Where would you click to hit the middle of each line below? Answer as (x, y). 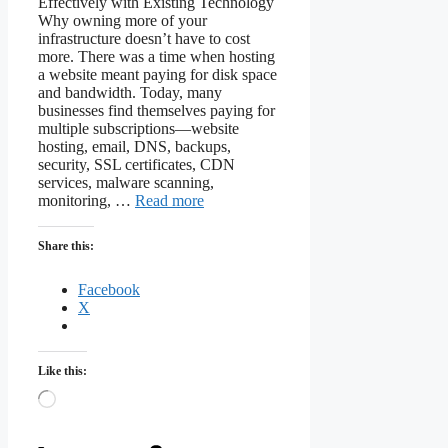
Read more (169, 201)
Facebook (109, 290)
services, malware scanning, (126, 183)
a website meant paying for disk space (157, 75)
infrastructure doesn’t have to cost (144, 39)
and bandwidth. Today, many (130, 93)
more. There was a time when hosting (156, 57)
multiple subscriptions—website (138, 129)
